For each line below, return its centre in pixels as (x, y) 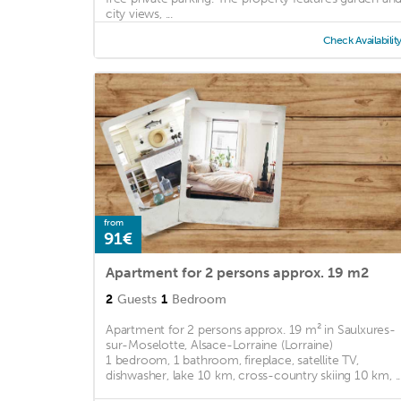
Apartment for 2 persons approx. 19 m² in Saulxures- (251, 330)
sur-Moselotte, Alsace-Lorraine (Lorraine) (219, 346)
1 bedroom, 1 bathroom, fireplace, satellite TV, (232, 361)
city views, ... (140, 14)
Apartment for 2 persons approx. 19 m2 (237, 273)
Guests (137, 300)
